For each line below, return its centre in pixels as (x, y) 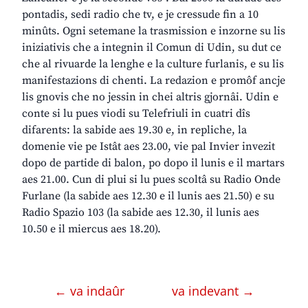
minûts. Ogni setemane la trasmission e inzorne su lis (154, 31)
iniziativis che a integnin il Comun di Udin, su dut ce (152, 48)
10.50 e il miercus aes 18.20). (91, 229)
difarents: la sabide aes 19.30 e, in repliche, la (134, 130)
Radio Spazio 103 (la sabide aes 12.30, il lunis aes (141, 213)
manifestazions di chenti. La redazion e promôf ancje (154, 81)
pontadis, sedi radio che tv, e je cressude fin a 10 (140, 15)
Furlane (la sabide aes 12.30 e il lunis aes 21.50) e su (148, 196)
